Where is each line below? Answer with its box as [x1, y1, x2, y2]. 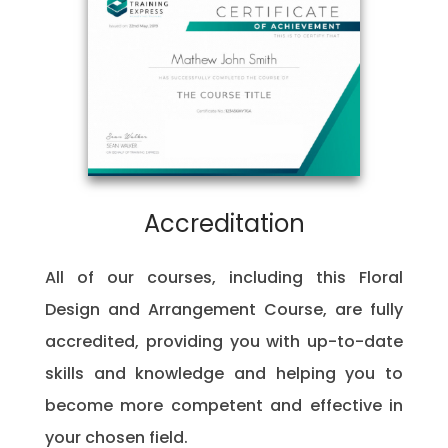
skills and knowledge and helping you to [45, 362, 403, 386]
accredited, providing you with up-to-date [45, 330, 403, 354]
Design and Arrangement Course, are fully [45, 298, 403, 322]
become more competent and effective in [45, 394, 403, 418]
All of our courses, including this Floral [45, 266, 403, 290]
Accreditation [143, 207, 305, 241]
